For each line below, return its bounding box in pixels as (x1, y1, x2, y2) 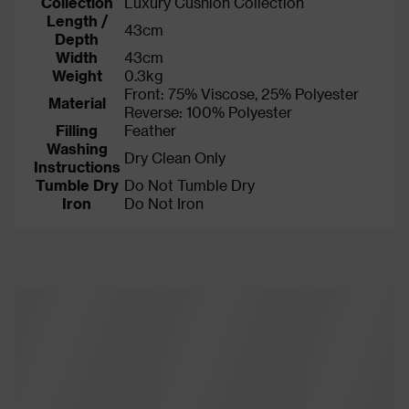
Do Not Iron (124, 194, 204, 212)
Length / (46, 11, 108, 29)
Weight (51, 66, 102, 84)
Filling (56, 121, 98, 139)
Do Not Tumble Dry (124, 175, 255, 194)
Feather (124, 121, 176, 139)
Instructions (33, 157, 121, 175)
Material (47, 93, 106, 111)
